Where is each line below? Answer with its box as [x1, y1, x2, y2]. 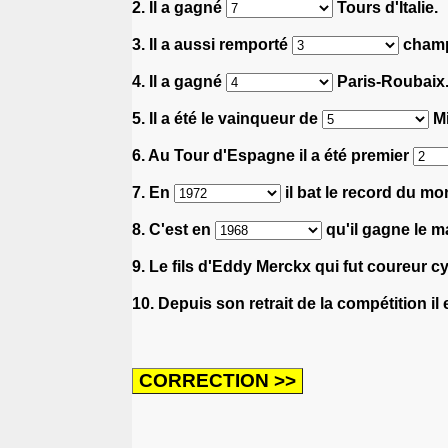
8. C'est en [132, 220, 215, 238]
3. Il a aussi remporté [132, 35, 292, 53]
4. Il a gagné [132, 72, 226, 90]
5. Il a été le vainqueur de [132, 109, 322, 127]
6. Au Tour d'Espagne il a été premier [132, 146, 413, 164]
